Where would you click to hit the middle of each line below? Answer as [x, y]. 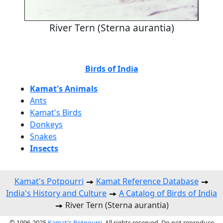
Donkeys [46, 125]
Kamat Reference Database [147, 181]
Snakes [43, 137]
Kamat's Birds [56, 113]
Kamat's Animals [64, 89]
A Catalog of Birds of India [168, 193]
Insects [44, 149]
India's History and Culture [56, 193]
